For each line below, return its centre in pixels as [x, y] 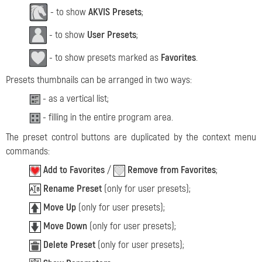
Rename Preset [73, 189]
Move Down [65, 226]
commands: [28, 151]
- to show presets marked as [104, 58]
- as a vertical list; [75, 99]
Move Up [60, 208]
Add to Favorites [74, 170]
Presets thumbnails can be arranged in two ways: [99, 80]
